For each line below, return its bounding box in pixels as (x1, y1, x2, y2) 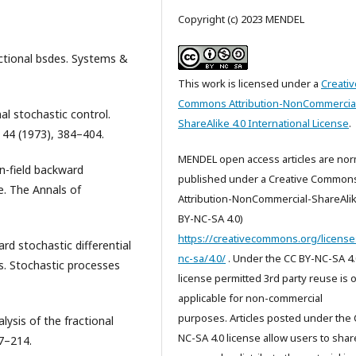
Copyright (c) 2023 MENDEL (178, 11, 304, 26)
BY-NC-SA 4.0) (178, 211, 243, 226)
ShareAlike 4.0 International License (178, 115, 349, 130)
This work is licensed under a (178, 75, 321, 91)
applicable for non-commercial (178, 290, 323, 305)
